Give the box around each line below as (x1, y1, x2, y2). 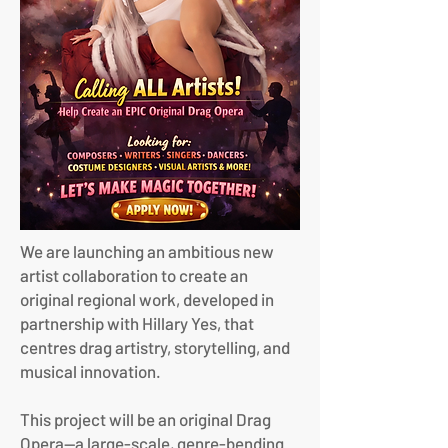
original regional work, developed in (20, 289, 274, 310)
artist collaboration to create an (20, 265, 248, 286)
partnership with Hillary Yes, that (20, 313, 254, 334)
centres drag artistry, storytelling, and (20, 337, 290, 358)
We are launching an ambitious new (20, 241, 274, 262)
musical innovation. (20, 361, 161, 382)
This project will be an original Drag (20, 409, 271, 430)
